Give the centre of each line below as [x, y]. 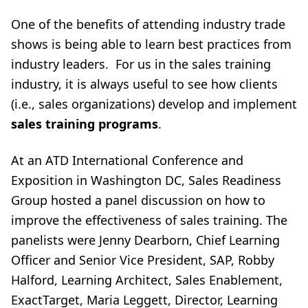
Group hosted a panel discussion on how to [138, 200]
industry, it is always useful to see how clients [144, 84]
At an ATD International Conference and [127, 160]
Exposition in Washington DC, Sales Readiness [146, 180]
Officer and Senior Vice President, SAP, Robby [143, 260]
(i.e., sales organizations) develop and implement [154, 104]
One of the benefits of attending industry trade [148, 24]
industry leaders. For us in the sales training [141, 64]
